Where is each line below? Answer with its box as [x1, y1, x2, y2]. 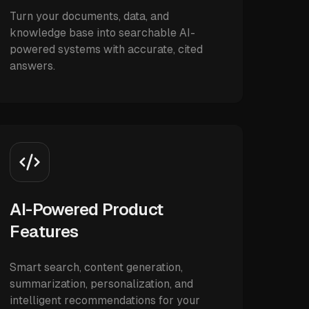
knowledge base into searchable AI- [10, 26, 196, 39]
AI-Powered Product [10, 200, 163, 219]
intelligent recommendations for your [10, 294, 201, 307]
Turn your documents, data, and [10, 10, 170, 23]
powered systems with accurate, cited [10, 43, 203, 56]
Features [10, 222, 79, 241]
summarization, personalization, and [10, 277, 194, 290]
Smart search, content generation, [10, 261, 183, 274]
